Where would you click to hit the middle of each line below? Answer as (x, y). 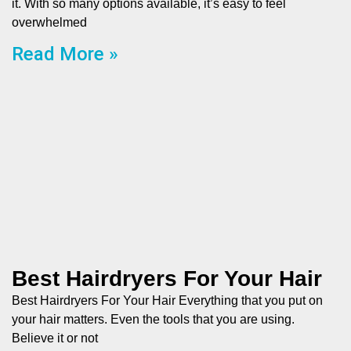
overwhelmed (49, 22)
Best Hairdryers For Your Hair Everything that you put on (167, 300)
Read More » (65, 54)
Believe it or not (55, 338)
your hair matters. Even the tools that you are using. (153, 319)
